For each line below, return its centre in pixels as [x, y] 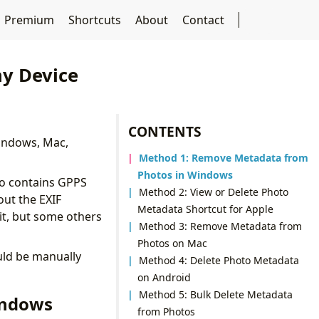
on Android [164, 277]
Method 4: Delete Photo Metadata [219, 260]
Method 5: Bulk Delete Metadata [216, 294]
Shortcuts [96, 20]
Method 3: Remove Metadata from [221, 226]
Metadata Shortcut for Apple [205, 209]
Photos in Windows [185, 174]
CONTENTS [165, 131]
